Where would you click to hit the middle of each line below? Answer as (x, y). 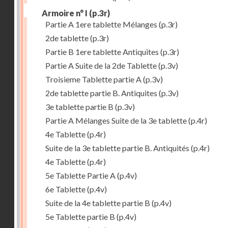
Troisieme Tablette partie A (93, 79)
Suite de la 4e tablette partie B (98, 203)
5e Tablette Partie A (80, 175)
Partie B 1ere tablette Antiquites (102, 52)
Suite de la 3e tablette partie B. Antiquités (117, 148)
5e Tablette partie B (80, 217)
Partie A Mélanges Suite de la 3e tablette (116, 120)
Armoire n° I (65, 13)
